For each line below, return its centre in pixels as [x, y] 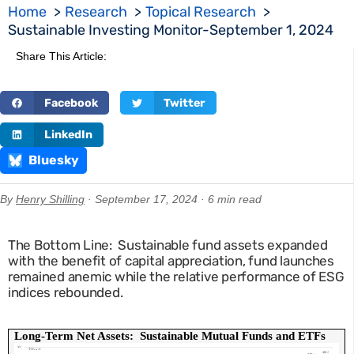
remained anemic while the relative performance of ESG [176, 276]
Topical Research [201, 11]
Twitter [185, 103]
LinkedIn [68, 135]
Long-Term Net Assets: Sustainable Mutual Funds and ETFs [172, 335]
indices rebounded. [66, 292]
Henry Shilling [50, 199]
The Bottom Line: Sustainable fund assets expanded [168, 245]
